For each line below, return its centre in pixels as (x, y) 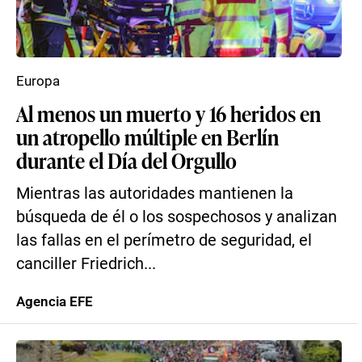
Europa (38, 81)
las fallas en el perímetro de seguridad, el (164, 240)
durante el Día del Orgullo (126, 160)
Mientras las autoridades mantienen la (155, 194)
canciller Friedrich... (86, 264)
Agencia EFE (55, 301)
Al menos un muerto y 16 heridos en (168, 113)
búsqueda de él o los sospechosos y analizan (177, 217)
